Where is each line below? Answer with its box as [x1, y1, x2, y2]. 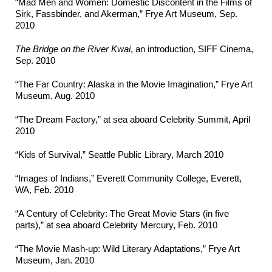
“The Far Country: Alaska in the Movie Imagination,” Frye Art [15, 79, 253, 90]
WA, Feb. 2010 [15, 185, 73, 195]
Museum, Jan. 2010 [15, 255, 94, 266]
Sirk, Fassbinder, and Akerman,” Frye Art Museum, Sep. [15, 8, 237, 19]
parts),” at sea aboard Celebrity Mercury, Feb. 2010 [15, 220, 217, 231]
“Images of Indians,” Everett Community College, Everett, [15, 173, 242, 184]
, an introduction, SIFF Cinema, [131, 44, 253, 55]
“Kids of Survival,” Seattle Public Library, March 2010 [15, 149, 223, 160]
